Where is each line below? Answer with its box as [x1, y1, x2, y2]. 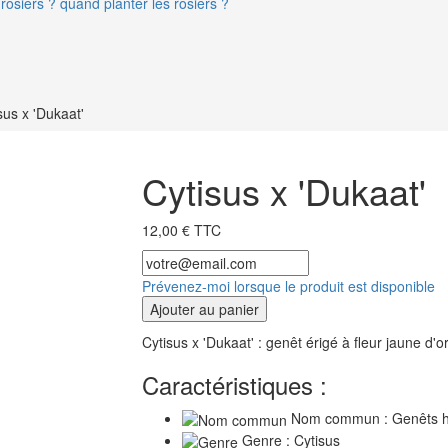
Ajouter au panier [149, 298, 259, 319]
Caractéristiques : [141, 366, 327, 402]
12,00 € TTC [141, 219, 221, 240]
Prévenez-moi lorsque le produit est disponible [141, 275, 435, 296]
